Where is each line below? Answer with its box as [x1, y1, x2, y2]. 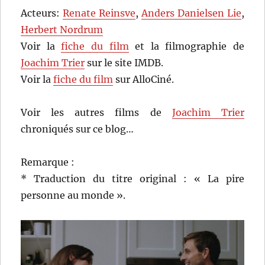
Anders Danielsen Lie [141, 7, 241, 19]
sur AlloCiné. [113, 73, 174, 85]
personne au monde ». [21, 189, 126, 201]
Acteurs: [21, 7, 63, 19]
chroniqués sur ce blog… [21, 122, 134, 135]
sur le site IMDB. [85, 56, 164, 69]
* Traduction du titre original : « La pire [21, 172, 244, 185]
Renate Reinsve [63, 7, 136, 19]
